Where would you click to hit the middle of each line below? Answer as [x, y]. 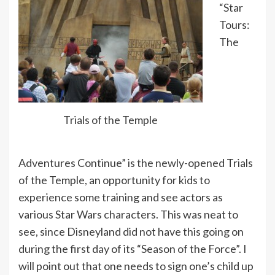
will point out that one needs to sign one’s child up [136, 266]
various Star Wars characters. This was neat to [128, 214]
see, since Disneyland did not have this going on [131, 231]
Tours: [234, 24]
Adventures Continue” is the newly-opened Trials [136, 163]
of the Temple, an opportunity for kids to [114, 180]
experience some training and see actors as [121, 197]
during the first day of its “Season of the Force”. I [133, 249]
